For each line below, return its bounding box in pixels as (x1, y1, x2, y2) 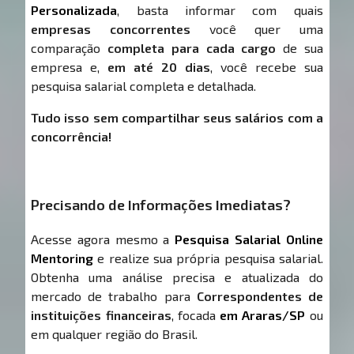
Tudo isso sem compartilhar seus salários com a (31, 110, 323, 126)
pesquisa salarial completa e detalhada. (31, 78, 257, 94)
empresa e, (31, 59, 108, 75)
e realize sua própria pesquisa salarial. (93, 250, 323, 266)
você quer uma (190, 21, 323, 37)
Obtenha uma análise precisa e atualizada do (31, 269, 323, 285)
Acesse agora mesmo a (31, 232, 175, 247)
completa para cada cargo (107, 40, 277, 56)
